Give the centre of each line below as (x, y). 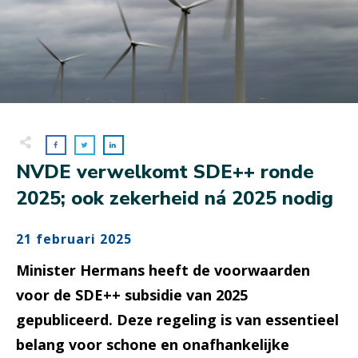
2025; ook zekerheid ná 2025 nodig (175, 199)
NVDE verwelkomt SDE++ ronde (165, 172)
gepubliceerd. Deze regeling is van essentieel (177, 320)
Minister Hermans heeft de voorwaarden (163, 270)
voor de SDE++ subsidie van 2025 (132, 295)
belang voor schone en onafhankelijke (153, 345)
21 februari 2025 (74, 239)
